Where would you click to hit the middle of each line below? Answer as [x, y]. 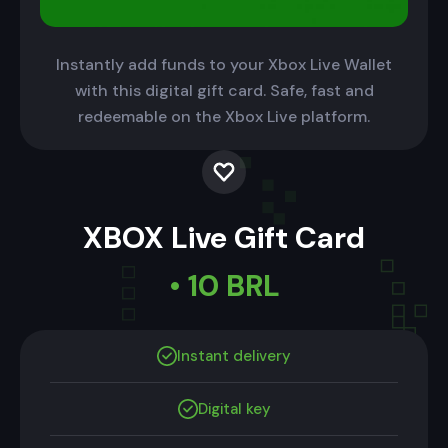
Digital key [234, 409]
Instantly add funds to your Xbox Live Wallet [224, 65]
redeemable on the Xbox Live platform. [224, 117]
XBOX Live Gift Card [224, 238]
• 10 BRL [224, 286]
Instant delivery [234, 356]
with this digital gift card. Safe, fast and [224, 91]
